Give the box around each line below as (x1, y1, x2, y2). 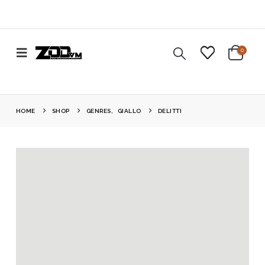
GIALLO (117, 108, 141, 114)
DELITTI (157, 108, 182, 114)
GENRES (86, 108, 111, 114)
